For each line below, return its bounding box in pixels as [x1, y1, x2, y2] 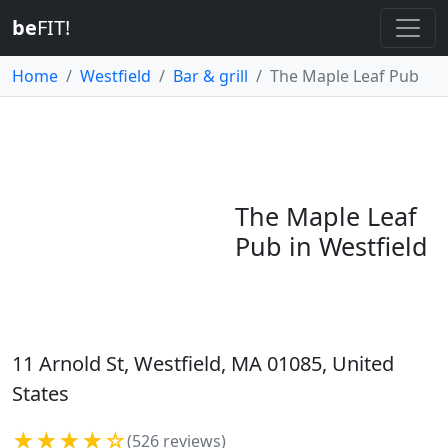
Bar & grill [173, 65, 248, 87]
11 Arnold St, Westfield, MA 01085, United [12, 350, 394, 377]
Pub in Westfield [235, 229, 429, 263]
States [12, 380, 69, 407]
